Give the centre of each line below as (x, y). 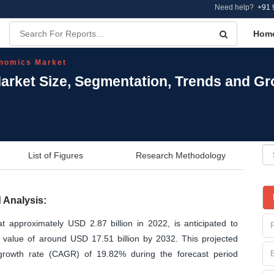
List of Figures (56, 155)
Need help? (236, 7)
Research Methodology (181, 155)
